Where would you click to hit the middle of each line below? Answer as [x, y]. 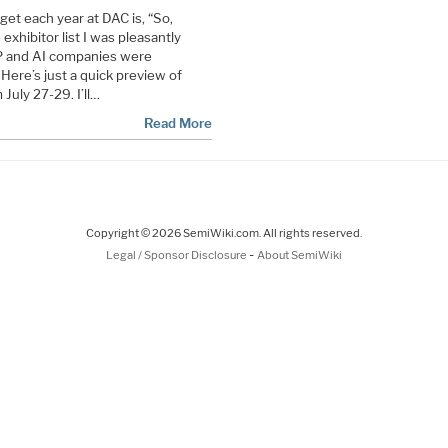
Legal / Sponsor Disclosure [177, 254]
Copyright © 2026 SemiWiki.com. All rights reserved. [224, 232]
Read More [177, 122]
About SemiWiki [299, 254]
